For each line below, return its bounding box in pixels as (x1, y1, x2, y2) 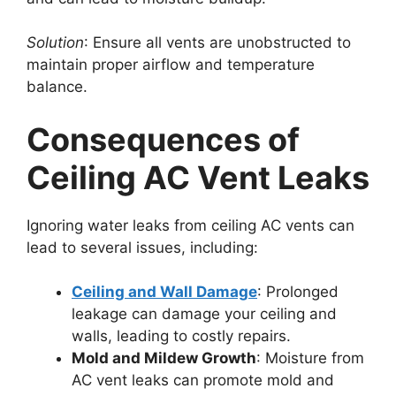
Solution (27, 34, 84, 52)
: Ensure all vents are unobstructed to (84, 34, 351, 52)
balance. (27, 78, 88, 96)
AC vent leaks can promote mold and (72, 371, 334, 390)
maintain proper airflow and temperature (27, 56, 315, 74)
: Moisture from (256, 349, 364, 368)
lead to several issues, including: (27, 238, 258, 256)
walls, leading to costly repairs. (72, 327, 291, 346)
